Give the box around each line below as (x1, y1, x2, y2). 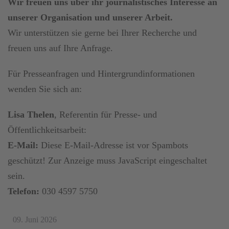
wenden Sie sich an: (8, 83, 82, 94)
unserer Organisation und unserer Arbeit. (8, 12, 173, 22)
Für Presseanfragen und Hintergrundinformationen (8, 68, 195, 79)
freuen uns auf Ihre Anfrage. (8, 42, 113, 53)
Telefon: (8, 186, 39, 196)
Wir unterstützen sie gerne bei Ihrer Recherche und (8, 27, 197, 38)
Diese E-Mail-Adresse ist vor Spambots (41, 140, 188, 150)
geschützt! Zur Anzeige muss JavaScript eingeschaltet (8, 155, 207, 166)
